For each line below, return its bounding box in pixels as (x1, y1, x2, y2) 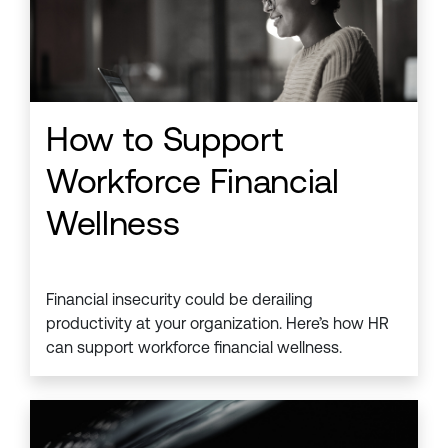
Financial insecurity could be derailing (46, 290, 313, 310)
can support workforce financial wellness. (46, 338, 342, 358)
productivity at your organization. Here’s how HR (46, 314, 389, 334)
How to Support (46, 119, 284, 160)
